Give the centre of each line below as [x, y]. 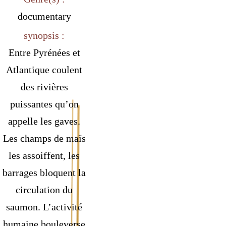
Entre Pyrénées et [44, 53]
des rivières [44, 87]
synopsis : [44, 36]
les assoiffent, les [44, 156]
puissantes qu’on [44, 104]
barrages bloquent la [44, 173]
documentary [44, 16]
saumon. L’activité [44, 207]
